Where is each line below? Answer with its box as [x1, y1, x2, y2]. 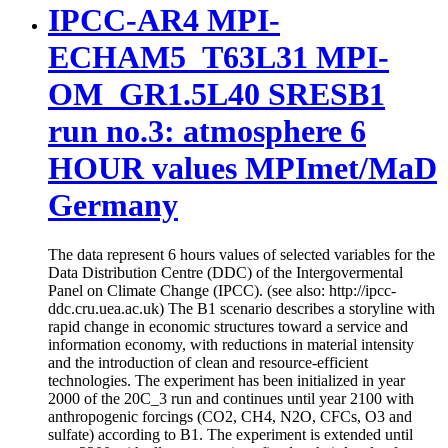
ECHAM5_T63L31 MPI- [48, 39, 389, 76]
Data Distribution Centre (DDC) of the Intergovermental [48, 263, 403, 281]
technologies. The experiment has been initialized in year [48, 371, 405, 389]
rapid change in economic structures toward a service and [48, 317, 408, 335]
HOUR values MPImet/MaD [48, 150, 437, 187]
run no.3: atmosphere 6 [48, 113, 366, 150]
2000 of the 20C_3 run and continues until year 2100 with [48, 389, 414, 407]
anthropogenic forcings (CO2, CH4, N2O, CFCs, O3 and [48, 407, 412, 425]
